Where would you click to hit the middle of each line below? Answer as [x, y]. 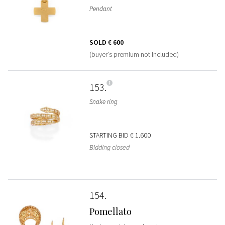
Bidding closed [109, 147]
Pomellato [110, 211]
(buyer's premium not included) [134, 54]
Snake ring [103, 101]
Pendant [100, 9]
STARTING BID [109, 135]
